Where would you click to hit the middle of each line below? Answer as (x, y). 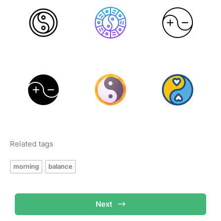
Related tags (32, 144)
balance (60, 166)
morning (26, 166)
